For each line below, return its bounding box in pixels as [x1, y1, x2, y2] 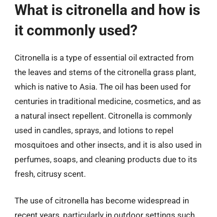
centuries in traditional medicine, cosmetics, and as [15, 96, 201, 106]
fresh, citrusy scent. [15, 169, 86, 179]
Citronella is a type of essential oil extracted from [15, 52, 194, 62]
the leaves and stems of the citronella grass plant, [15, 67, 196, 77]
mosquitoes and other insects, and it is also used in [15, 139, 201, 150]
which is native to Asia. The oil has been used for [15, 81, 191, 92]
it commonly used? [15, 21, 138, 39]
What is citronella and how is [15, 1, 200, 18]
